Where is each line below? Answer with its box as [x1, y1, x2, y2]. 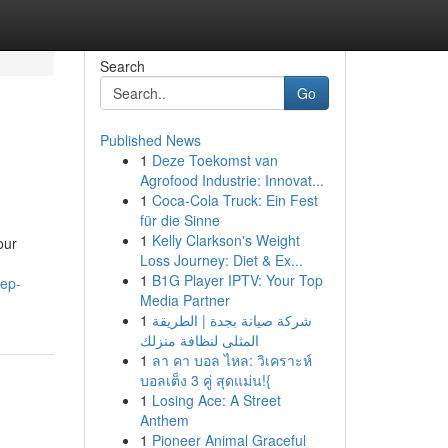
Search [99, 56, 145, 76]
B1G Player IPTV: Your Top [151, 270, 323, 290]
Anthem [139, 410, 189, 430]
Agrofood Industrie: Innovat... [139, 170, 324, 190]
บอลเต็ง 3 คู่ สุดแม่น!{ [139, 370, 271, 390]
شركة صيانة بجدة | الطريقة [151, 310, 312, 330]
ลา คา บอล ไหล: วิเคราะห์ [151, 350, 312, 370]
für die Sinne [139, 210, 220, 230]
